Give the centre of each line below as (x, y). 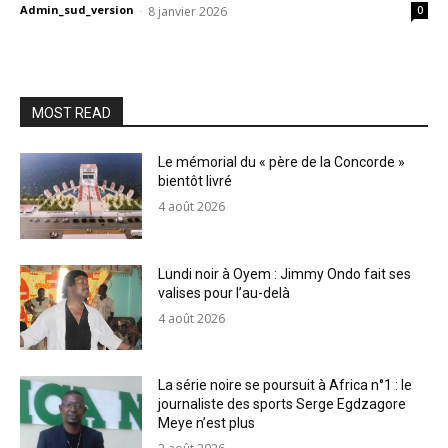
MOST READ (71, 113)
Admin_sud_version (77, 9)
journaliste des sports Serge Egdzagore (282, 404)
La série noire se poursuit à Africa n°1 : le (285, 385)
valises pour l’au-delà (224, 292)
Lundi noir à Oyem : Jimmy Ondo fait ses (285, 273)
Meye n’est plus (207, 423)
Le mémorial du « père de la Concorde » (282, 162)
